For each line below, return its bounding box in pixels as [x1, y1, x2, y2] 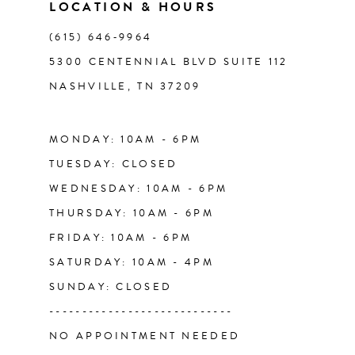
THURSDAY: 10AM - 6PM [49, 205, 214, 222]
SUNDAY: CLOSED [49, 279, 173, 296]
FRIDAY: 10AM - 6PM [49, 230, 193, 246]
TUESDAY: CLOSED [49, 156, 178, 173]
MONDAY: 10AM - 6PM [49, 132, 202, 148]
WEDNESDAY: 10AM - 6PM [49, 181, 228, 197]
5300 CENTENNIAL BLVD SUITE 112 [49, 54, 288, 71]
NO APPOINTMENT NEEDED [49, 328, 241, 345]
